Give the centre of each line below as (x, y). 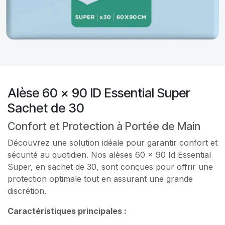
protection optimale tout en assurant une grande (100, 179)
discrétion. (27, 191)
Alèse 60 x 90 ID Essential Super (99, 93)
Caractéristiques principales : (67, 211)
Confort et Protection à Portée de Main (104, 126)
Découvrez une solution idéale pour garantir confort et (113, 142)
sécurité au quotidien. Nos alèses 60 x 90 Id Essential (109, 154)
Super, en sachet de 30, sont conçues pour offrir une (110, 166)
